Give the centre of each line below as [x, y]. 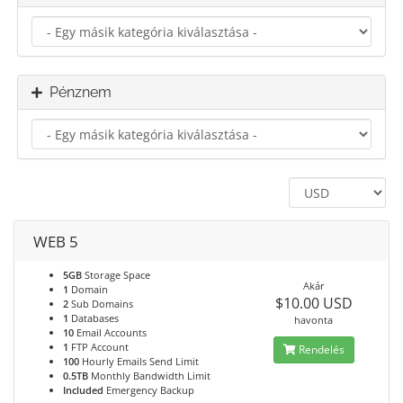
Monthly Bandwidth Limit [149, 376]
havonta [314, 320]
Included [83, 390]
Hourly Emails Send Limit [139, 361]
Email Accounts [110, 332]
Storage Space [116, 275]
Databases [94, 318]
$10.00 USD [313, 303]
